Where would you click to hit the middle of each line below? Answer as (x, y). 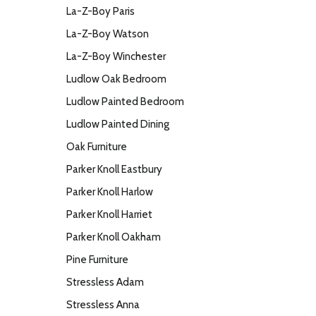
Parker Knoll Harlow (110, 192)
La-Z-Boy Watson (108, 34)
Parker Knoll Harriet (109, 214)
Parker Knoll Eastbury (114, 169)
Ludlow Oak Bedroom (116, 79)
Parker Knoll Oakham (114, 237)
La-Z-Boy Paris (101, 11)
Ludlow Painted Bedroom (125, 102)
